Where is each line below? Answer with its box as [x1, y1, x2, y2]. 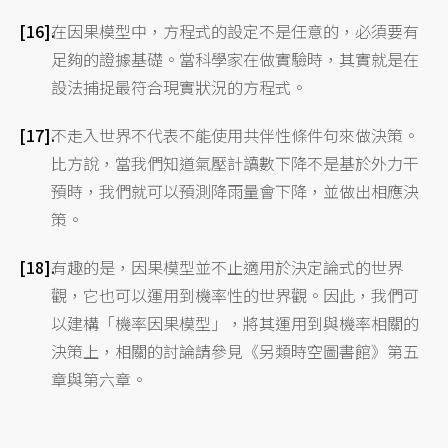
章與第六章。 [51, 366, 148, 391]
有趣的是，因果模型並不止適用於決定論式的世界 [51, 254, 404, 279]
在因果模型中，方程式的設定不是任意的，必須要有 [51, 18, 420, 43]
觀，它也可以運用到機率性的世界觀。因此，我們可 [51, 282, 420, 307]
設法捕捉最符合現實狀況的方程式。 [51, 74, 308, 99]
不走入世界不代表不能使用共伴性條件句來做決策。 [51, 122, 420, 147]
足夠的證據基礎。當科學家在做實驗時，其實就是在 [51, 46, 420, 71]
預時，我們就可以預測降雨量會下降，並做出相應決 [51, 178, 420, 203]
